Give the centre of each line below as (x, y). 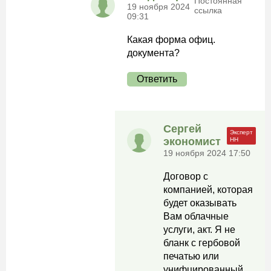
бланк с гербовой (202, 243)
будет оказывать (200, 203)
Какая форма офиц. (171, 40)
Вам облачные (196, 216)
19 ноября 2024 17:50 (207, 153)
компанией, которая (208, 190)
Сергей (182, 129)
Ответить (157, 79)
